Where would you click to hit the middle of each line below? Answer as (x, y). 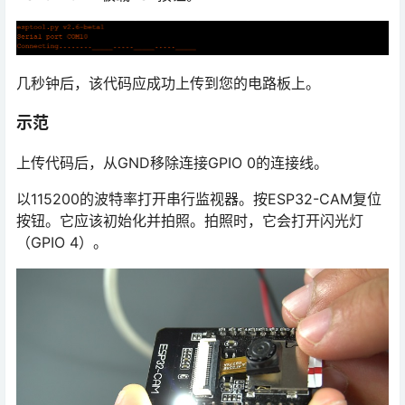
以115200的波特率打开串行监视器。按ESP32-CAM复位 (199, 198)
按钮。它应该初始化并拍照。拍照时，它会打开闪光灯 (190, 220)
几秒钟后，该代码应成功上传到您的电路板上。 (168, 83)
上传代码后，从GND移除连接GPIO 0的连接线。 (172, 162)
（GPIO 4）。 (62, 242)
